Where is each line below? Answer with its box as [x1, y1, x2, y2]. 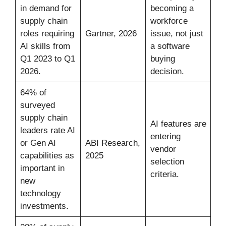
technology [20, 188, 61, 198]
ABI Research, [85, 138, 140, 148]
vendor [150, 144, 176, 154]
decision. [150, 66, 184, 76]
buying [150, 53, 175, 64]
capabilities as [20, 150, 74, 160]
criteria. [150, 169, 179, 179]
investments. [20, 201, 69, 211]
